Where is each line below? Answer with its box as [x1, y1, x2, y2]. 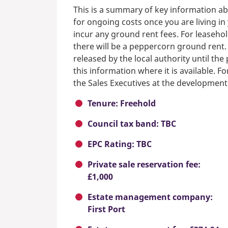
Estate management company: [88, 191, 213, 203]
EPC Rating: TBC [88, 138, 152, 150]
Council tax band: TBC [88, 118, 176, 130]
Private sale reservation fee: [88, 159, 201, 170]
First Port [88, 204, 125, 215]
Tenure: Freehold [88, 98, 156, 109]
